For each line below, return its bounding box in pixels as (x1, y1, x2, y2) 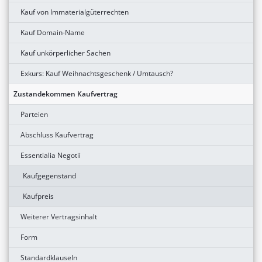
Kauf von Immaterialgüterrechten (20, 6, 129, 17)
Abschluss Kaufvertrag (20, 129, 94, 140)
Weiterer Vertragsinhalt (20, 211, 97, 222)
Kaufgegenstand (23, 170, 76, 181)
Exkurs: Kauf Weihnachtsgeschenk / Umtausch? (20, 68, 173, 78)
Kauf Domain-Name (20, 27, 85, 37)
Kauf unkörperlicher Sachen (20, 47, 111, 58)
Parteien (20, 109, 48, 119)
